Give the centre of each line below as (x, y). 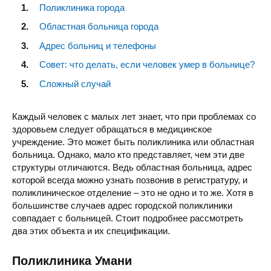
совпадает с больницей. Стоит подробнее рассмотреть (128, 218)
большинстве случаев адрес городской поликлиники (122, 205)
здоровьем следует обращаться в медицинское (112, 129)
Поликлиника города (82, 7)
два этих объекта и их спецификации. (91, 230)
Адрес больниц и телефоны (98, 45)
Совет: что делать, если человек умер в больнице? (147, 64)
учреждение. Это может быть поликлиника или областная (133, 142)
